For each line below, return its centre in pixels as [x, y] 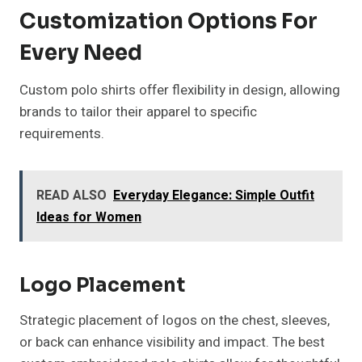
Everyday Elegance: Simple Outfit [214, 196]
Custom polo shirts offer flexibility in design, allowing [180, 90]
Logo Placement [102, 286]
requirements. [62, 134]
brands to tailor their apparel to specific [138, 112]
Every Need [81, 53]
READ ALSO [72, 196]
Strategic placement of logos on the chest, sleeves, [175, 321]
